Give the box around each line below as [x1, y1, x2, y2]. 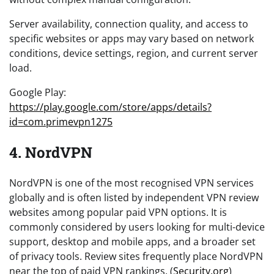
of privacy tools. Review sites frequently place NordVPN [9, 249, 263, 263]
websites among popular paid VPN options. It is [9, 205, 227, 219]
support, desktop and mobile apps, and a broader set [9, 234, 256, 248]
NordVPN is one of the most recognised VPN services [9, 176, 254, 190]
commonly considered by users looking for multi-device [9, 220, 265, 234]
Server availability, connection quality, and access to [9, 17, 248, 31]
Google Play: [9, 85, 66, 99]
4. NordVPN [9, 142, 92, 162]
